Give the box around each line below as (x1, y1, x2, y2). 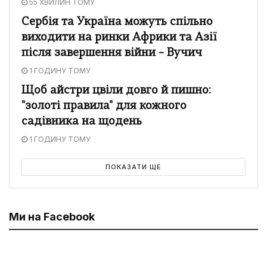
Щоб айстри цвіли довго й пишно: (21, 85, 211, 97)
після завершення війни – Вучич (21, 47, 202, 59)
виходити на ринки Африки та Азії (21, 32, 217, 44)
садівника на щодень (21, 116, 142, 128)
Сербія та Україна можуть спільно (21, 16, 213, 28)
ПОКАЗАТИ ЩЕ (105, 162, 162, 171)
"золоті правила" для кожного (21, 100, 187, 112)
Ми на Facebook (9, 210, 95, 223)
